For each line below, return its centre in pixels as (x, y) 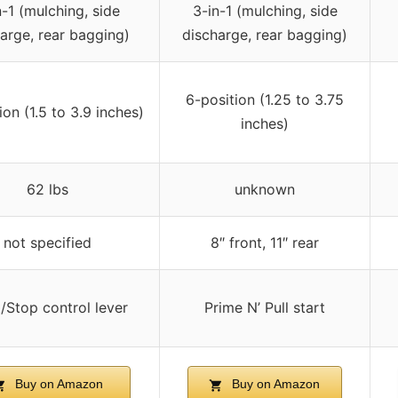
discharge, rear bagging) (265, 35)
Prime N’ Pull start (265, 308)
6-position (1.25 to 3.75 (265, 100)
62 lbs (47, 190)
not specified (47, 243)
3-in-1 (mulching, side (265, 11)
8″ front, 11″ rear (265, 243)
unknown (265, 190)
